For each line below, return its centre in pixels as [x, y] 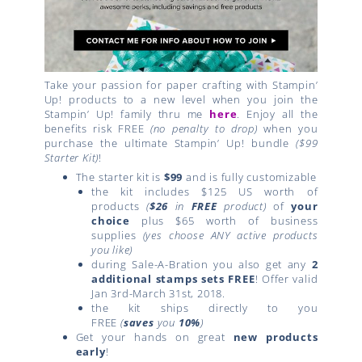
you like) [112, 250]
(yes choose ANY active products [230, 236]
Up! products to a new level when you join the [181, 99]
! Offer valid [286, 279]
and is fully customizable [250, 177]
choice [111, 221]
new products [276, 337]
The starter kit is [120, 177]
